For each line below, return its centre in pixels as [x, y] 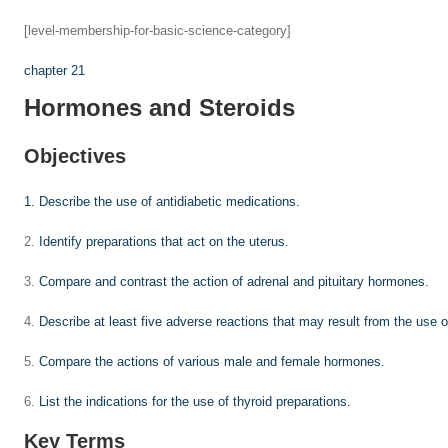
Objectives [75, 156]
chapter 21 [54, 70]
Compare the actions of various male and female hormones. [212, 361]
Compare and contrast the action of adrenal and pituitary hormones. [234, 281]
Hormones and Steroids [159, 107]
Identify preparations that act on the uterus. [164, 241]
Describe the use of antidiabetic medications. [169, 201]
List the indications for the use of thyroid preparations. [195, 401]
